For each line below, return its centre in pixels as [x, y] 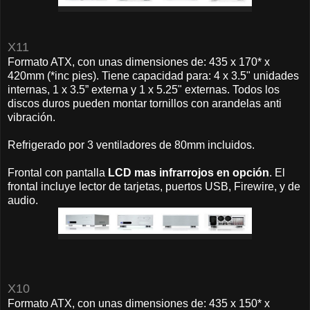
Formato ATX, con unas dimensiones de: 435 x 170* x [139, 62]
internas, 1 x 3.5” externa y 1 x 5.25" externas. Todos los [144, 89]
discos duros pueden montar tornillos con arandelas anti [145, 103]
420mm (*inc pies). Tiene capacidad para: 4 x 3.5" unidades [153, 75]
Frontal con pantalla [58, 172]
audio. [23, 200]
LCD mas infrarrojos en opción [189, 172]
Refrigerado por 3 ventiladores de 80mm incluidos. [133, 145]
